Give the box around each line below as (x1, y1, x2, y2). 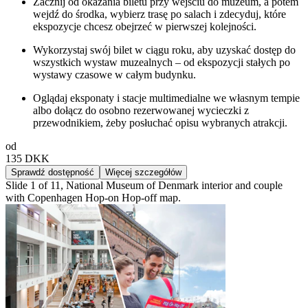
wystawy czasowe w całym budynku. (33, 68, 196, 80)
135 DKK (5, 152, 49, 164)
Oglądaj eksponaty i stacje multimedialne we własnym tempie (33, 91, 300, 104)
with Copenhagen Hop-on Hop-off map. (5, 191, 181, 203)
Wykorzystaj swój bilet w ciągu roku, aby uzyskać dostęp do (33, 43, 296, 56)
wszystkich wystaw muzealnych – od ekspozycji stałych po (33, 56, 290, 68)
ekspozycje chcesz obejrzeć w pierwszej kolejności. (33, 20, 256, 32)
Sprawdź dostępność (11, 166, 94, 177)
